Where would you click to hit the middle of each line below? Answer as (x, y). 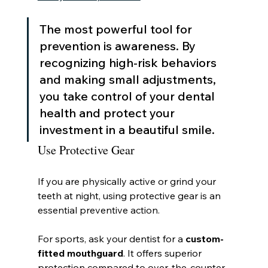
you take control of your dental (128, 96)
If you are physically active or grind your (128, 182)
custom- (204, 239)
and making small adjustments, (129, 80)
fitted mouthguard (80, 253)
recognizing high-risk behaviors (129, 63)
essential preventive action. (98, 210)
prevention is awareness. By (119, 46)
